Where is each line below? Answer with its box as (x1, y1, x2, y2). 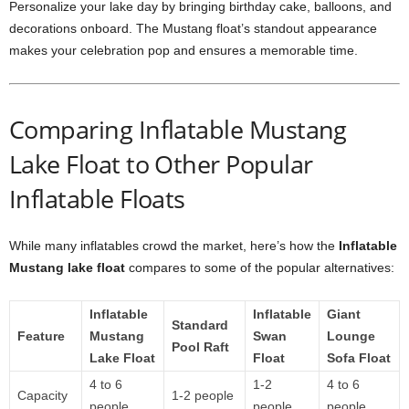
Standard (172, 318, 228, 332)
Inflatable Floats (9, 182, 185, 215)
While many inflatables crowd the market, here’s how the (9, 238, 339, 253)
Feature (17, 329, 65, 343)
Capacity (17, 388, 68, 403)
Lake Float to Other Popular (9, 147, 313, 181)
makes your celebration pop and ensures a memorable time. (9, 43, 358, 58)
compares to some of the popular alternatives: (125, 260, 394, 275)
